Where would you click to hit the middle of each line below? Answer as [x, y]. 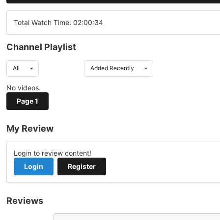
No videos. [24, 88]
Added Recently [112, 68]
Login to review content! [53, 153]
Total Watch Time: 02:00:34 [58, 23]
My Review [30, 128]
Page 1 [27, 101]
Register [82, 166]
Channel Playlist [41, 47]
